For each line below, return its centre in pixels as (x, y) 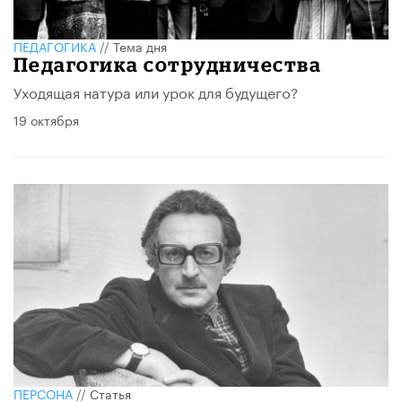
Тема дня (140, 46)
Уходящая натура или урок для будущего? (156, 92)
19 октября (46, 120)
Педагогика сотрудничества (168, 65)
